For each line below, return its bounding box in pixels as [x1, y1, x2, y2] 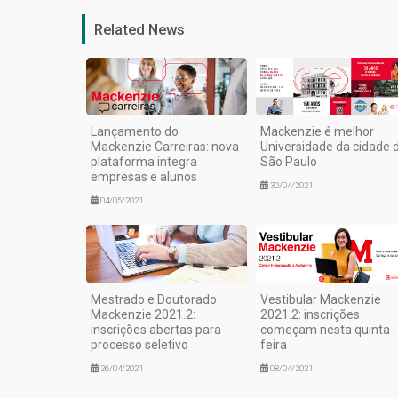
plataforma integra [91, 155, 197, 170]
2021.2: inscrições [259, 307, 360, 322]
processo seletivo [91, 338, 188, 352]
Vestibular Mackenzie [259, 292, 381, 306]
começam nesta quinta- [259, 322, 394, 337]
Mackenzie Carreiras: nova [91, 139, 239, 155]
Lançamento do [91, 124, 179, 139]
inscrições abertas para [91, 322, 221, 337]
